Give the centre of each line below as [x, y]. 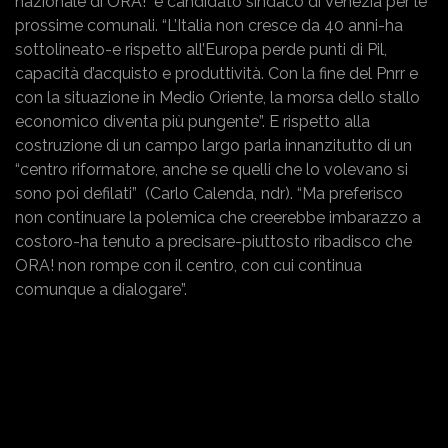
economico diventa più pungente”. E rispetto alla [192, 121]
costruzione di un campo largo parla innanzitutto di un [213, 145]
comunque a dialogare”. [101, 289]
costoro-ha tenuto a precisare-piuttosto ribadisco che [213, 241]
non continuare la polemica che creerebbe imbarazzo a [218, 217]
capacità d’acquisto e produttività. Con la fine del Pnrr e [216, 73]
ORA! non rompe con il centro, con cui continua [188, 265]
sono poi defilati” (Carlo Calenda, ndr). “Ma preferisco [209, 193]
